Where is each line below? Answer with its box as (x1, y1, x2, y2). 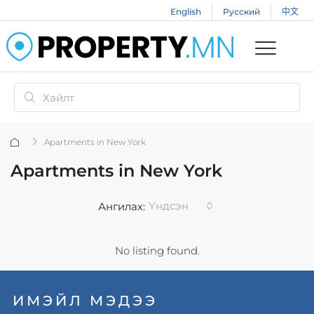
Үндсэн (148, 199, 189, 213)
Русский (222, 6, 260, 18)
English (170, 6, 201, 18)
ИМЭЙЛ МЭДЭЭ (12, 292, 158, 310)
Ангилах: (97, 199, 145, 213)
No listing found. (114, 244, 200, 258)
